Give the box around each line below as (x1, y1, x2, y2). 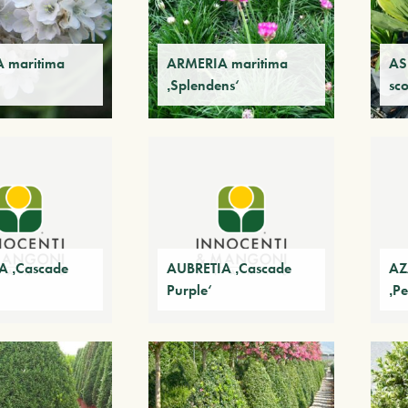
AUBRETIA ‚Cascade (166, 258, 291, 278)
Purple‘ (166, 280, 212, 300)
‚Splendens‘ (166, 76, 240, 96)
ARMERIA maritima (166, 54, 288, 74)
